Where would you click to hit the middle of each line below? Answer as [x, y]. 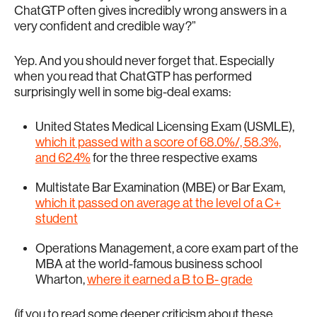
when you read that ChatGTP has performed [133, 76]
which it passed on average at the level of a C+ [158, 203]
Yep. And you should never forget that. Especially [144, 60]
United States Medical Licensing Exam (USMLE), [165, 126]
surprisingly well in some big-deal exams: [122, 92]
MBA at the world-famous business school [149, 264]
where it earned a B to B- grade [170, 279]
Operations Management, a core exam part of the [167, 248]
